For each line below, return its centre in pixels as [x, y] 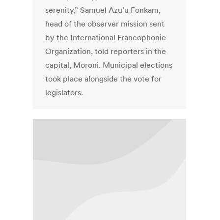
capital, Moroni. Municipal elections [109, 65]
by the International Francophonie [106, 38]
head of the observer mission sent [105, 24]
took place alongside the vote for [104, 79]
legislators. [64, 93]
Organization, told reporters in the [106, 51]
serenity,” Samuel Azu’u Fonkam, [103, 10]
